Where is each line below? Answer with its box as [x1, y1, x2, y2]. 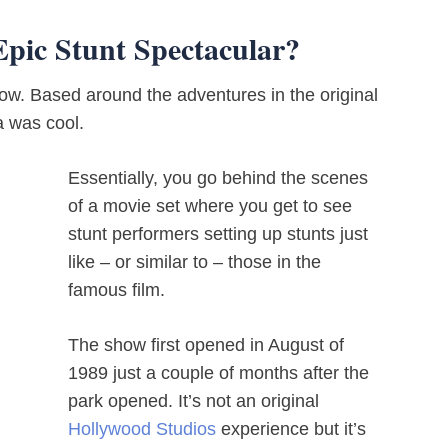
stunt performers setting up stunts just [68, 224, 368, 244]
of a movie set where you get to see [68, 196, 352, 216]
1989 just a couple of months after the [68, 363, 369, 383]
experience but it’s [216, 419, 366, 439]
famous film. [68, 280, 165, 300]
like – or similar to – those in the [68, 252, 321, 272]
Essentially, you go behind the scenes [68, 168, 368, 188]
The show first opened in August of [68, 335, 344, 355]
